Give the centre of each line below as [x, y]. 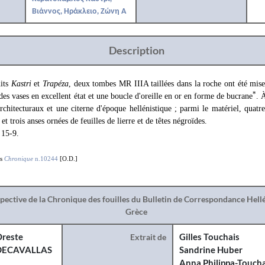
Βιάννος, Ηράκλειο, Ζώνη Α [79, 10]
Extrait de [148, 237]
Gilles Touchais [210, 237]
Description [136, 50]
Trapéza [56, 84]
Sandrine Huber [211, 250]
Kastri [22, 84]
